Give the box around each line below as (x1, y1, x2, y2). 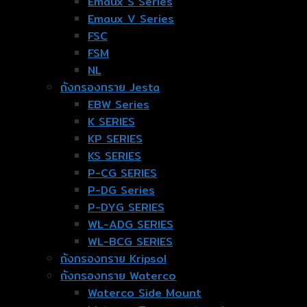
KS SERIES (88, 147, 141, 165)
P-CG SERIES (88, 164, 157, 182)
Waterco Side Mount (88, 284, 201, 302)
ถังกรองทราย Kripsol (60, 250, 167, 268)
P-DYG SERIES (88, 199, 164, 217)
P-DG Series (88, 182, 155, 199)
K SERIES (88, 113, 135, 131)
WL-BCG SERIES (88, 233, 173, 251)
